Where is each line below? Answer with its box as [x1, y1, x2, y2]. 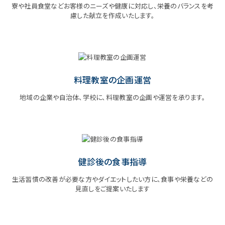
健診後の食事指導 [78, 155, 147, 168]
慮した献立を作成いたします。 [70, 11, 155, 21]
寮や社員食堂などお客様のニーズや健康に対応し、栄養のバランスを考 [11, 1, 214, 11]
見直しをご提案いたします [75, 184, 150, 194]
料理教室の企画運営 [73, 73, 152, 86]
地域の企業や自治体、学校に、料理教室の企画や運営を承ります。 [20, 92, 205, 102]
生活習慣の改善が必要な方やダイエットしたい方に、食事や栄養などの [12, 174, 213, 184]
